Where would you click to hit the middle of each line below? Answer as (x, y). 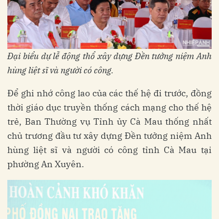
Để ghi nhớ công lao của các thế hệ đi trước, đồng (109, 93)
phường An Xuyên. (46, 164)
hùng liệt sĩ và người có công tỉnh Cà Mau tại (109, 150)
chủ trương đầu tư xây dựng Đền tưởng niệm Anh (109, 135)
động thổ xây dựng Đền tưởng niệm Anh (137, 56)
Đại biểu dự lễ (35, 56)
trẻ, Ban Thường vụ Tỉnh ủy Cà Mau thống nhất (109, 121)
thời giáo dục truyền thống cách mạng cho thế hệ (109, 107)
